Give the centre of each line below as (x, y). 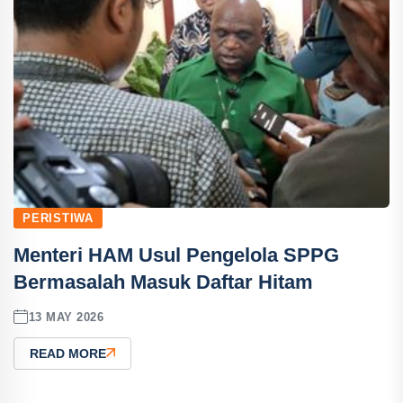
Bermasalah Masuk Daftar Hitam (163, 282)
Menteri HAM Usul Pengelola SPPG (176, 255)
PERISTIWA (58, 218)
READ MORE (68, 354)
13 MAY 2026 (66, 317)
